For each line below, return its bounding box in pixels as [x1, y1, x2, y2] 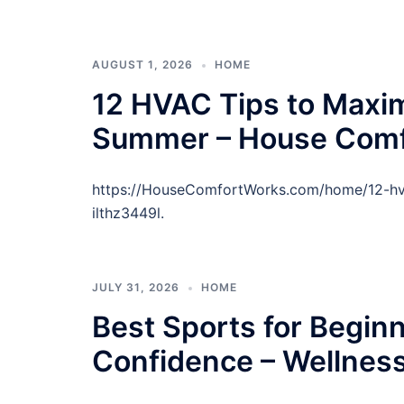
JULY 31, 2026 [92, 280, 179, 294]
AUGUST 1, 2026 [92, 58, 193, 71]
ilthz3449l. [92, 204, 164, 222]
